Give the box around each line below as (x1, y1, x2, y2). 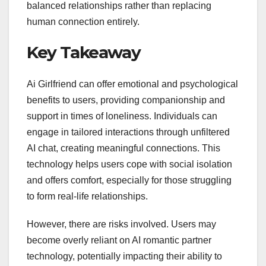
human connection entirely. (27, 17, 140, 27)
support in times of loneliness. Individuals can (27, 111, 217, 122)
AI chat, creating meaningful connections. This (27, 143, 220, 154)
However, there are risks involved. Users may (27, 219, 216, 230)
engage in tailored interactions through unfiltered (27, 127, 230, 138)
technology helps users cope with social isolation (27, 159, 232, 170)
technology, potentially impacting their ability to (27, 251, 222, 262)
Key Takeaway (27, 42, 141, 62)
